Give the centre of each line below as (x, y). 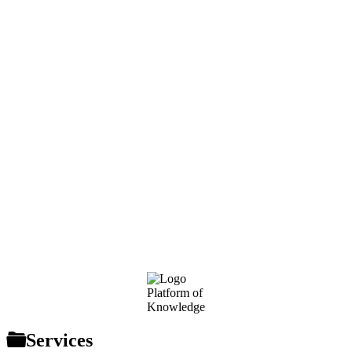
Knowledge (176, 307)
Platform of (175, 293)
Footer (27, 280)
